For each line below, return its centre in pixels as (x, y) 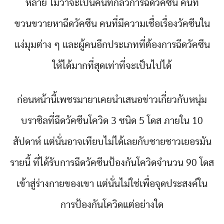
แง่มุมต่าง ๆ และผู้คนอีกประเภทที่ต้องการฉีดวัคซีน (112, 45)
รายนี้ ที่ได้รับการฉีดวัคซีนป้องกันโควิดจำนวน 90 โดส (112, 163)
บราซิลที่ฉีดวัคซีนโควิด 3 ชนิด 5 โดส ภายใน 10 (112, 121)
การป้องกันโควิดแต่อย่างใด (112, 205)
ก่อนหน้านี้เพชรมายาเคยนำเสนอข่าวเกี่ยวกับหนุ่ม (112, 100)
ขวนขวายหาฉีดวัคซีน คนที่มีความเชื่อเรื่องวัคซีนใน (112, 24)
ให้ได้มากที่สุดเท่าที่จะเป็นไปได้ (112, 66)
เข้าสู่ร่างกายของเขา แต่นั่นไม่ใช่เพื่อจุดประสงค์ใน (112, 184)
